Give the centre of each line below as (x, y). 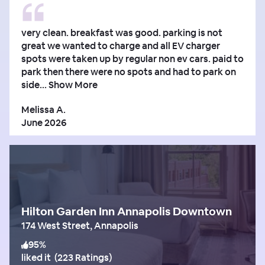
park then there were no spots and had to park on (129, 72)
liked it (36, 257)
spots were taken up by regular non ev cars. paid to (132, 59)
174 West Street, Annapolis (80, 225)
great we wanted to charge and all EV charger (121, 46)
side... (34, 85)
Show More (73, 85)
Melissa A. (43, 109)
